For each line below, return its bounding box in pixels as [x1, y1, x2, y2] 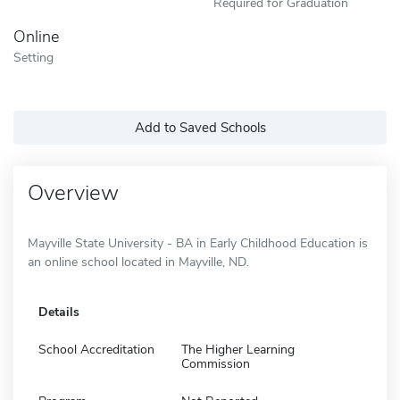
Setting [13, 47, 54, 66]
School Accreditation [38, 340, 154, 358]
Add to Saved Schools [134, 118, 266, 137]
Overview [28, 178, 119, 207]
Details [38, 303, 79, 321]
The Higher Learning [181, 340, 295, 358]
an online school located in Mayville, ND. [28, 253, 249, 271]
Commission [181, 354, 250, 372]
